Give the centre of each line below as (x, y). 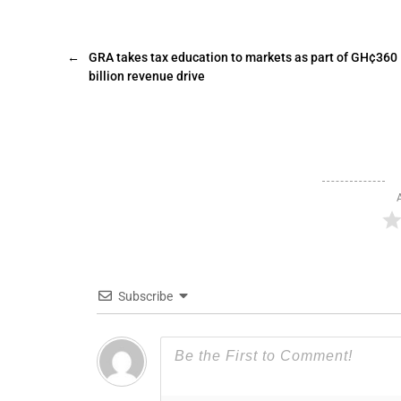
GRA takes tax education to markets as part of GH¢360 (243, 58)
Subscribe (146, 297)
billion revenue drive (147, 77)
